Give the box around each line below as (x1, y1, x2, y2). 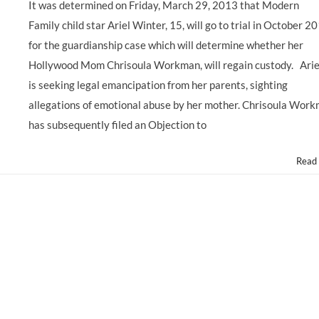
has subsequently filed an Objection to (28, 118, 206, 131)
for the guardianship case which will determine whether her (28, 38, 303, 51)
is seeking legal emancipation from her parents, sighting (28, 78, 288, 91)
